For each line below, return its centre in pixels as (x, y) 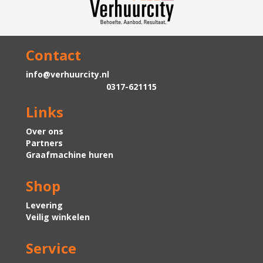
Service (51, 248)
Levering (44, 205)
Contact (53, 55)
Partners (44, 143)
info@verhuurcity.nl (68, 75)
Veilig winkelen (58, 217)
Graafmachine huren (70, 155)
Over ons (45, 131)
